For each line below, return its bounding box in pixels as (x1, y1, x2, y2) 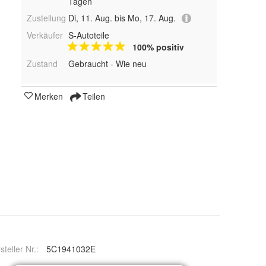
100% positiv (132, 41, 184, 53)
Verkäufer (27, 29, 63, 42)
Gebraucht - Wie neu (68, 58, 147, 70)
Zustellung (27, 12, 66, 24)
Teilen (80, 90, 105, 103)
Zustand (27, 58, 58, 70)
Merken (34, 90, 63, 103)
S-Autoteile (68, 29, 109, 42)
